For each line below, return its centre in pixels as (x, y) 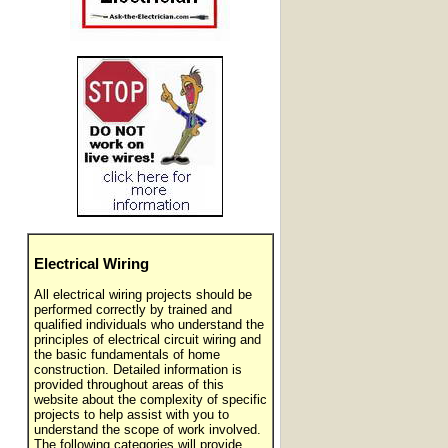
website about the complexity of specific (150, 400)
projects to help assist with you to (131, 415)
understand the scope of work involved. (147, 430)
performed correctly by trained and (132, 310)
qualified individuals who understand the (148, 325)
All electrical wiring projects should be (142, 295)
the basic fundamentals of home (126, 355)
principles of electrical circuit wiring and (147, 340)
